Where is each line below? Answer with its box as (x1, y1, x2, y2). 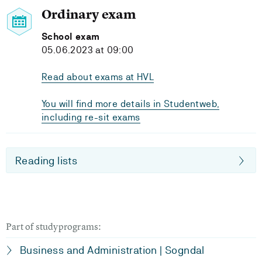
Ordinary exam (42, 6, 137, 23)
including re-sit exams (42, 112, 140, 123)
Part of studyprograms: (6, 220, 102, 233)
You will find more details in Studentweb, (42, 98, 220, 109)
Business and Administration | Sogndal (20, 244, 205, 256)
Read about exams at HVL (42, 71, 154, 82)
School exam (42, 31, 100, 42)
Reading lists (15, 154, 78, 167)
